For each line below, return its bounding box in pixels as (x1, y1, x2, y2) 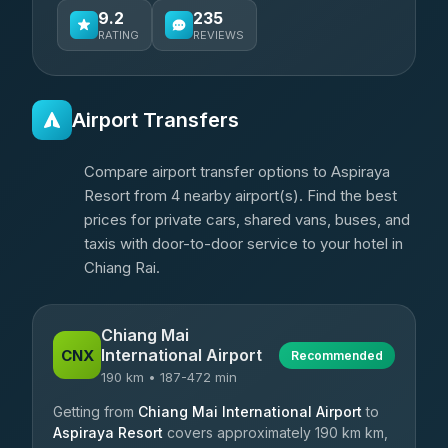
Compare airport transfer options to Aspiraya (84, 162, 390, 181)
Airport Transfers (72, 108, 239, 132)
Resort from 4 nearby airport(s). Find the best (84, 186, 397, 205)
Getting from (53, 403, 138, 420)
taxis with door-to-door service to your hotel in (84, 234, 403, 253)
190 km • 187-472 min (101, 369, 237, 385)
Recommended (291, 347, 383, 363)
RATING (98, 28, 139, 42)
